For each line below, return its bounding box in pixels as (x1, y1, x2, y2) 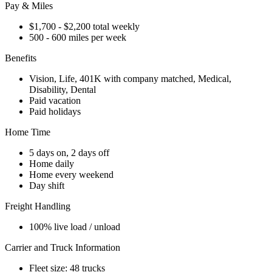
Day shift (29, 180, 64, 191)
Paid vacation (29, 95, 81, 106)
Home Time (5, 126, 50, 137)
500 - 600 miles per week (29, 32, 126, 42)
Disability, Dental (29, 84, 96, 95)
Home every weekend (29, 169, 114, 180)
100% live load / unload (29, 221, 120, 232)
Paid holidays (29, 106, 81, 117)
